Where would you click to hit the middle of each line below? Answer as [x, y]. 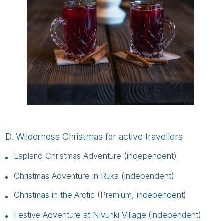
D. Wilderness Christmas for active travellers [94, 136]
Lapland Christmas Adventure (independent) [95, 156]
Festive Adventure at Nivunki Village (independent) [107, 214]
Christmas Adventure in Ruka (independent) [94, 175]
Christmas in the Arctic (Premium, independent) [100, 195]
